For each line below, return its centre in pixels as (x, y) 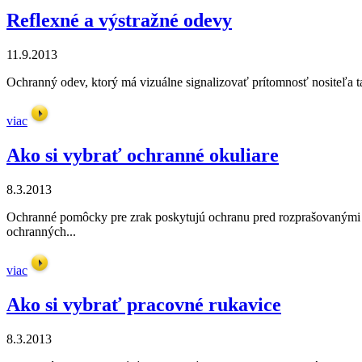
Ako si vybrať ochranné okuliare (143, 156)
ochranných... (41, 231)
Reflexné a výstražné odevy (119, 21)
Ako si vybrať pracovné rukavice (144, 304)
